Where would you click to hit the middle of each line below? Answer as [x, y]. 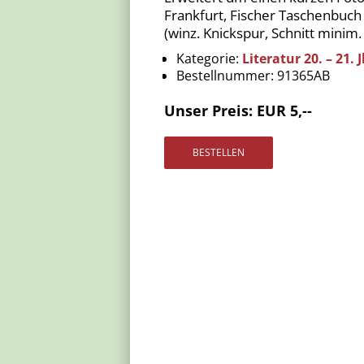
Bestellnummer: [225, 75]
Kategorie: [208, 58]
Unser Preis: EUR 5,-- [240, 110]
